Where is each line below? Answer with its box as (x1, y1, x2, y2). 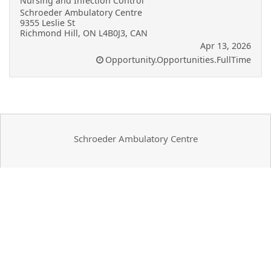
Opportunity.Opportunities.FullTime (105, 54, 251, 65)
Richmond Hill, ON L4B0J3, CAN (20, 27, 148, 39)
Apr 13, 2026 (200, 40, 251, 51)
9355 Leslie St (20, 17, 75, 28)
